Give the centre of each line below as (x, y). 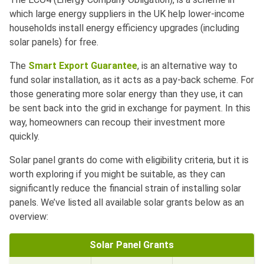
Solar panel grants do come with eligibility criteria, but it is (129, 160)
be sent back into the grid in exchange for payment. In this (130, 108)
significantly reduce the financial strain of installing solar (125, 189)
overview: (29, 217)
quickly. (26, 137)
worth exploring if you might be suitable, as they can (117, 174)
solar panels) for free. (55, 42)
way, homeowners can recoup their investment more (117, 123)
